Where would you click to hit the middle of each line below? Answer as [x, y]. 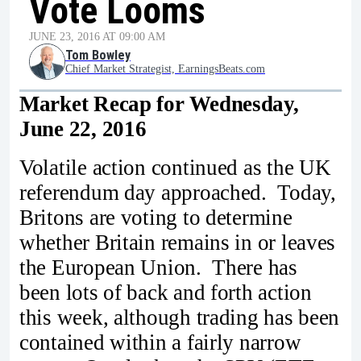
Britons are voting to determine [156, 217]
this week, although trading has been [180, 317]
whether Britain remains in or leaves [178, 242]
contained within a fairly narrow [160, 342]
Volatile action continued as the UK [175, 167]
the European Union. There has [158, 267]
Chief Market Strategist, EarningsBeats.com [165, 69]
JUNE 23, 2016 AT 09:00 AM [97, 37]
